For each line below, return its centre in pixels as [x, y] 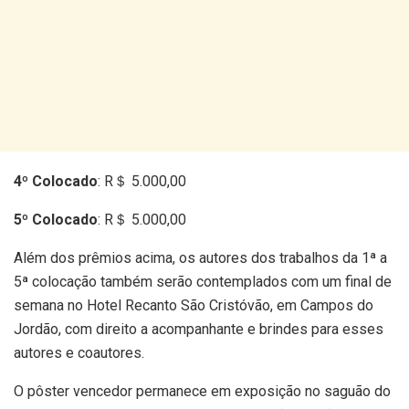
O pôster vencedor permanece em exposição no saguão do [202, 391]
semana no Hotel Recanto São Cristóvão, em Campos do [194, 305]
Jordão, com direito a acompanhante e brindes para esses [199, 329]
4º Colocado [56, 181]
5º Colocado [56, 220]
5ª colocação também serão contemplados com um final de [203, 282]
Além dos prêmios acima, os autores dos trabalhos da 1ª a [200, 258]
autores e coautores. [79, 353]
